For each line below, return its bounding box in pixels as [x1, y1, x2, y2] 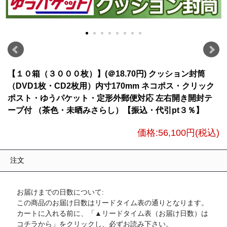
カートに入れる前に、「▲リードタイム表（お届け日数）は [17, 209, 208, 218]
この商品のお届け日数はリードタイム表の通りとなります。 [17, 199, 208, 207]
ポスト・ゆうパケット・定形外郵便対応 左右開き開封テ [8, 94, 212, 103]
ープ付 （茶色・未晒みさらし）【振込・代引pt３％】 [8, 106, 204, 115]
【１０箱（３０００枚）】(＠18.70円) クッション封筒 [8, 69, 205, 79]
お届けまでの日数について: [17, 188, 104, 197]
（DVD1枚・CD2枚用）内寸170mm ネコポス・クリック [8, 82, 214, 91]
